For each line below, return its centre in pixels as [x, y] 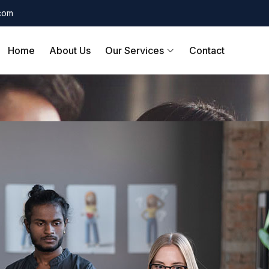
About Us [70, 50]
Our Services [136, 50]
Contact [207, 50]
